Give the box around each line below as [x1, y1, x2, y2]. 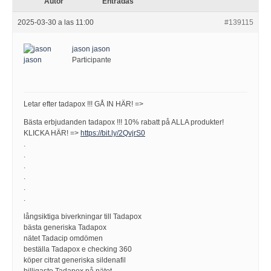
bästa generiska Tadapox [24, 223, 106, 232]
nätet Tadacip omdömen [24, 234, 103, 243]
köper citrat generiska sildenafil [24, 256, 126, 264]
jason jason [72, 45, 110, 53]
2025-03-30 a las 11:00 [18, 18, 94, 27]
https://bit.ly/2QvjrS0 [80, 129, 145, 137]
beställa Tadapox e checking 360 [24, 245, 132, 253]
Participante [72, 56, 111, 64]
